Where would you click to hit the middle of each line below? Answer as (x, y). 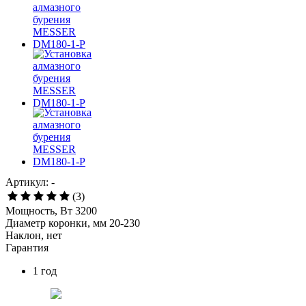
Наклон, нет (34, 235)
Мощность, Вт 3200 (51, 210)
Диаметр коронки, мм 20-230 (73, 223)
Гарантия (27, 247)
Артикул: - (30, 182)
